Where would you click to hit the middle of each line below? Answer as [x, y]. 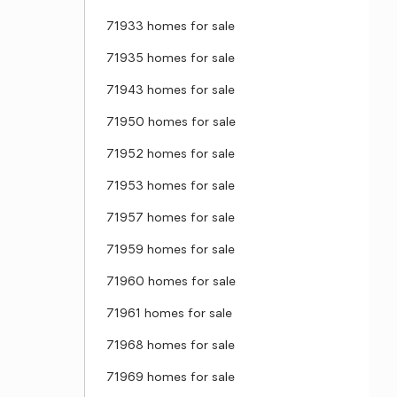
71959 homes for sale [171, 250]
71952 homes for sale [171, 155]
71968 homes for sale [171, 346]
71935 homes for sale [171, 59]
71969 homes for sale [171, 378]
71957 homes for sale [171, 218]
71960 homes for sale [171, 282]
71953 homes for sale [171, 187]
